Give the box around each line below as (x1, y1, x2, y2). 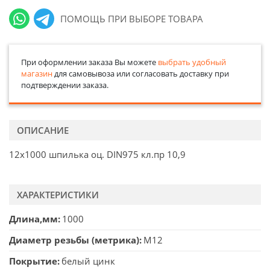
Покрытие (9, 255, 57, 268)
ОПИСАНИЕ (17, 124, 69, 136)
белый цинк (61, 255, 116, 268)
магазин (20, 67, 52, 79)
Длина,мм (9, 213, 58, 225)
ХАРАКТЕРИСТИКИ (17, 188, 99, 201)
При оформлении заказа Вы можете (20, 56, 158, 67)
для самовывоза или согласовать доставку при (52, 67, 229, 79)
